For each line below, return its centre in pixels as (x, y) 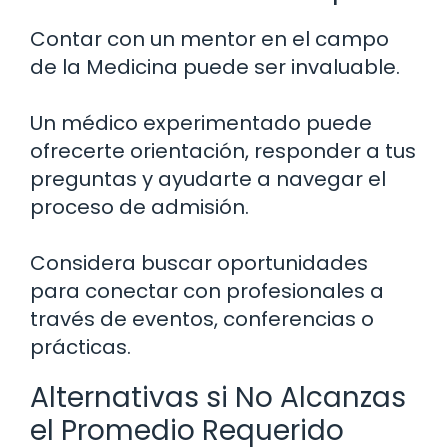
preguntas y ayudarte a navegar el (208, 179)
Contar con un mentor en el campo (209, 39)
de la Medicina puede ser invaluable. (215, 67)
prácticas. (80, 347)
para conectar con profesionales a (207, 291)
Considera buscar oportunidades (199, 263)
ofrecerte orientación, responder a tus (223, 151)
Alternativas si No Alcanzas (218, 398)
